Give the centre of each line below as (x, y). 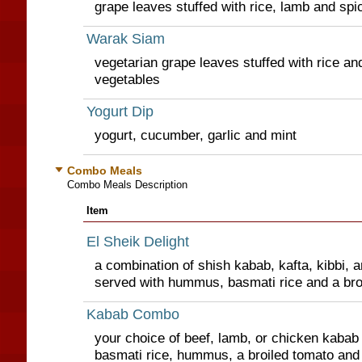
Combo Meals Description (127, 185)
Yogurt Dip (120, 112)
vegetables (127, 79)
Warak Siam (125, 39)
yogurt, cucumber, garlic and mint (195, 135)
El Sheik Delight (137, 242)
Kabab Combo (133, 314)
